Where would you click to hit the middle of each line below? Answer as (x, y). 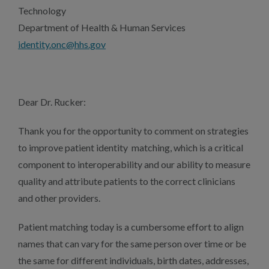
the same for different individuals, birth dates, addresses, (133, 260)
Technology (42, 11)
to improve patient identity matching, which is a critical (131, 147)
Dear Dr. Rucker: (52, 102)
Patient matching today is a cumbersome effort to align (131, 227)
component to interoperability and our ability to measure (134, 164)
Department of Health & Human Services (102, 27)
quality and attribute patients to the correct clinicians (127, 181)
